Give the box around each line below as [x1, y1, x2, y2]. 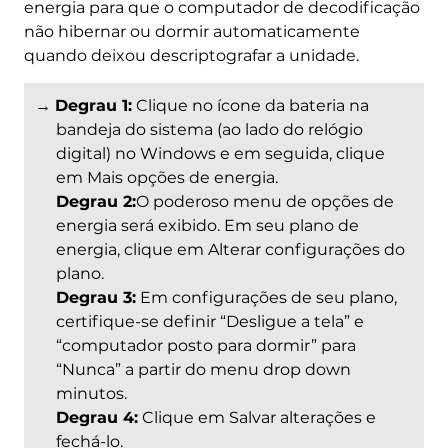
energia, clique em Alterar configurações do [55, 239, 405, 259]
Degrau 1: [54, 95, 132, 115]
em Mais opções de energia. [55, 167, 278, 187]
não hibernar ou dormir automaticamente [23, 21, 360, 41]
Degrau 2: [55, 191, 136, 211]
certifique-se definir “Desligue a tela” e [55, 311, 364, 331]
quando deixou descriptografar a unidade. [23, 45, 359, 65]
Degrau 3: [55, 287, 136, 307]
